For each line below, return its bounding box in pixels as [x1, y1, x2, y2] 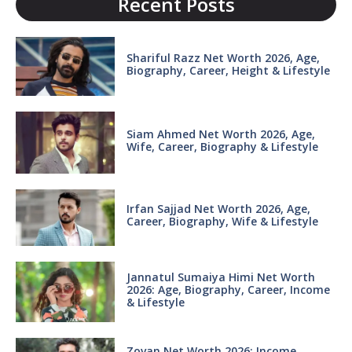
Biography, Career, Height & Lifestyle [126, 62, 330, 78]
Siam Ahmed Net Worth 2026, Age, [126, 126, 315, 141]
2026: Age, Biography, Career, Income [126, 281, 330, 297]
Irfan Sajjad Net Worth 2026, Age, [126, 201, 310, 217]
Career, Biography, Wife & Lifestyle [126, 214, 321, 229]
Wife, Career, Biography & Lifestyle [126, 138, 318, 154]
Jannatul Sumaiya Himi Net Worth [126, 269, 315, 284]
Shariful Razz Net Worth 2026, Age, [126, 49, 320, 65]
